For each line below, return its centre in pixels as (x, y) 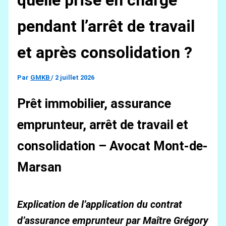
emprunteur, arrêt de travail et (103, 125)
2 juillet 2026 (75, 78)
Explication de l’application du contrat (100, 205)
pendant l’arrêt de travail (106, 26)
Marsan (40, 167)
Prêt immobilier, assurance (94, 104)
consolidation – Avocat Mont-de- (113, 146)
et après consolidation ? (105, 53)
